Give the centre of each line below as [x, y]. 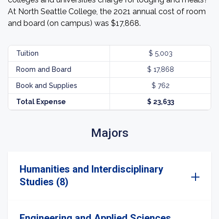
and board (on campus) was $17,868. [74, 23]
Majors [109, 133]
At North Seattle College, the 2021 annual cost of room [107, 11]
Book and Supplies [47, 86]
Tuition [27, 53]
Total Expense [41, 102]
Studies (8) [44, 182]
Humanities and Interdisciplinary [91, 169]
